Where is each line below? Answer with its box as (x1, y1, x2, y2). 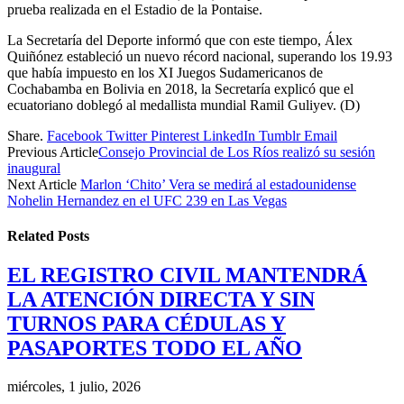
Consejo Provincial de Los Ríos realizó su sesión (98, 143, 375, 160)
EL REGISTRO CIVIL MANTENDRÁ (7, 263, 367, 288)
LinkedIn (203, 127, 255, 143)
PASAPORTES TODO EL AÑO (7, 336, 302, 361)
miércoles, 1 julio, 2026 (7, 379, 141, 395)
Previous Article (7, 143, 98, 160)
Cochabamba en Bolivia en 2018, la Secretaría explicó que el (7, 80, 353, 96)
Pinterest (151, 127, 199, 143)
